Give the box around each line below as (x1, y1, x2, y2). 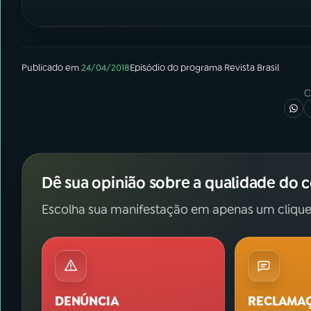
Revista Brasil (224, 62, 279, 74)
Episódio (130, 62, 165, 74)
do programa (165, 62, 224, 74)
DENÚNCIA (55, 293, 119, 310)
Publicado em (22, 62, 79, 74)
